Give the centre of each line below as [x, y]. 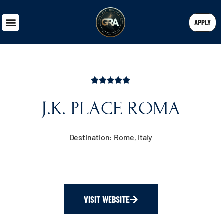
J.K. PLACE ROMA [110, 108]
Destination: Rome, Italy [110, 137]
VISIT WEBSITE [107, 200]
